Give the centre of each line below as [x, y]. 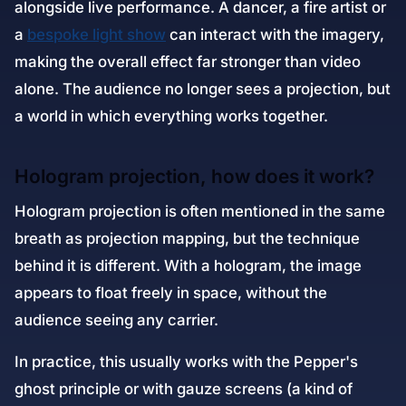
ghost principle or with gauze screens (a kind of [184, 389]
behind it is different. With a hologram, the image [188, 266]
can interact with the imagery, [275, 34]
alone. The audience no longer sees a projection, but [203, 89]
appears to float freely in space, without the [171, 293]
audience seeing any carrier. [116, 320]
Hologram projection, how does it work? [194, 176]
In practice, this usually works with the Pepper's [186, 362]
